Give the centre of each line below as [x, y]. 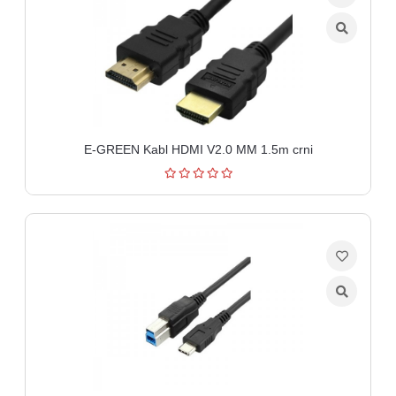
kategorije [39, 98]
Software [36, 39]
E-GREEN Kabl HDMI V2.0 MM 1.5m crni [198, 149]
